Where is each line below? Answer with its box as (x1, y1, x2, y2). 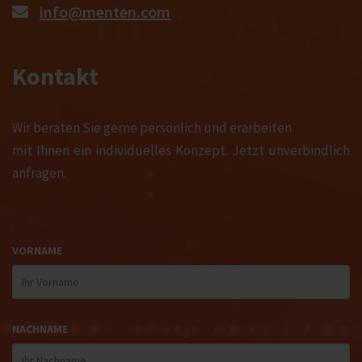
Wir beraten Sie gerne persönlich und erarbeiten (12, 119, 292, 137)
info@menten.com (40, 2, 170, 23)
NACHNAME (12, 322, 68, 337)
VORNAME (12, 243, 62, 259)
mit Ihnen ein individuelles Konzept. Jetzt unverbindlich (12, 141, 350, 160)
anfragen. (12, 164, 66, 183)
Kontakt (12, 61, 99, 92)
